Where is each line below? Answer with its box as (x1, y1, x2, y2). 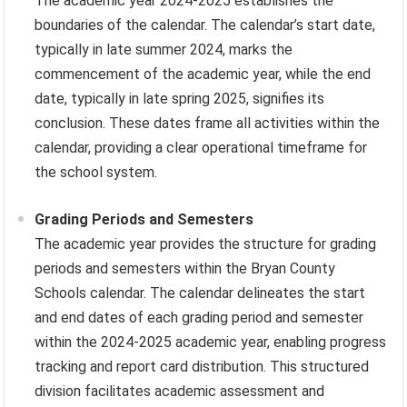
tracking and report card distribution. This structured (35, 357, 370, 375)
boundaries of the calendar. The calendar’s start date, (35, 15, 376, 34)
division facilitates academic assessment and (35, 382, 325, 400)
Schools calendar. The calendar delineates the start (35, 283, 366, 302)
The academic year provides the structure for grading (35, 234, 377, 253)
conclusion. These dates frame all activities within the (35, 114, 381, 132)
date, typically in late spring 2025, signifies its (35, 89, 325, 107)
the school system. (35, 163, 158, 181)
